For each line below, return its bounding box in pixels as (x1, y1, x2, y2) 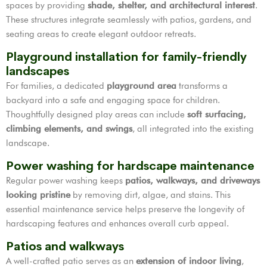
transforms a (176, 80, 228, 92)
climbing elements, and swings (6, 123, 132, 135)
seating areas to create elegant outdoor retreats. (6, 29, 196, 40)
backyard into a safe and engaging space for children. (6, 95, 220, 106)
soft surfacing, (187, 109, 246, 120)
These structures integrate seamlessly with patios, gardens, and (6, 14, 252, 26)
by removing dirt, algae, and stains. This (70, 190, 231, 201)
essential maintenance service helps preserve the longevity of (6, 204, 244, 215)
